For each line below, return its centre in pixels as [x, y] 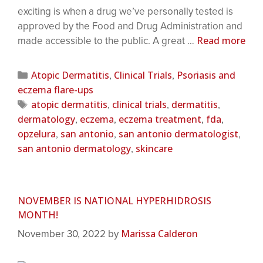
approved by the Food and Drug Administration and [130, 26]
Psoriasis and [206, 75]
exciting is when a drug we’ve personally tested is [125, 11]
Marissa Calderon [159, 234]
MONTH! [38, 215]
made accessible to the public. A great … [107, 41]
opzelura [37, 134]
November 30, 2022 [62, 234]
